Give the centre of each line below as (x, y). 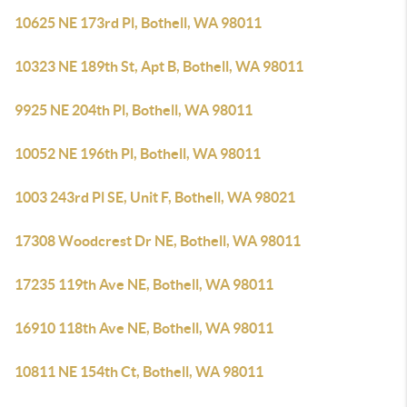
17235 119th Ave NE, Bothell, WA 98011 (144, 284)
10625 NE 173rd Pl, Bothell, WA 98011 (138, 23)
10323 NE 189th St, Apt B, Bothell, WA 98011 (159, 66)
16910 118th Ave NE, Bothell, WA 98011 (144, 328)
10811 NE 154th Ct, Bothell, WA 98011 (139, 372)
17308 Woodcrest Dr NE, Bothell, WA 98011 (158, 241)
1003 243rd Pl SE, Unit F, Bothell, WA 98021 (155, 197)
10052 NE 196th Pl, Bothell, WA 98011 (138, 154)
